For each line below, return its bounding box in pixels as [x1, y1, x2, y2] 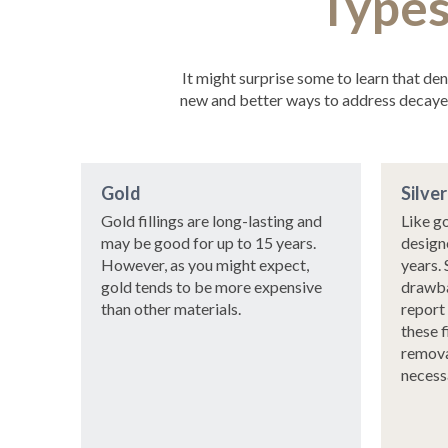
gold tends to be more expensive [100, 276, 322, 296]
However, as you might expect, [100, 254, 309, 274]
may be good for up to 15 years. [100, 232, 316, 252]
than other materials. [100, 298, 241, 318]
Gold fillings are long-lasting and [100, 210, 322, 230]
